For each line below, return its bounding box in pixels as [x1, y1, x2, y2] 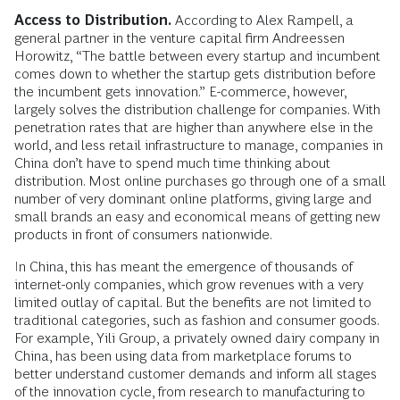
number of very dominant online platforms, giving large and [14, 190, 371, 206]
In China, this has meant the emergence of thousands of [14, 258, 353, 274]
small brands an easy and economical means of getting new [14, 208, 380, 224]
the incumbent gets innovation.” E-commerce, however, [14, 83, 346, 99]
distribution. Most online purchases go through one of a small [14, 172, 386, 188]
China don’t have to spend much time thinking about [14, 154, 330, 171]
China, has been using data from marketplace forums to [14, 347, 352, 363]
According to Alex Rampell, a [171, 12, 354, 28]
